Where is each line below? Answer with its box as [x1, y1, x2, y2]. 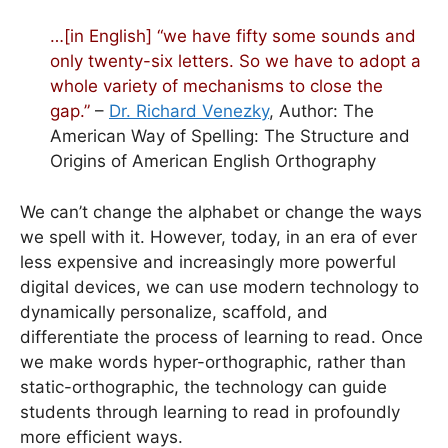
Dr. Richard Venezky [109, 101, 269, 122]
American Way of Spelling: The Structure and [50, 126, 410, 147]
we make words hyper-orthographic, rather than [20, 351, 406, 372]
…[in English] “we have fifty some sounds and [50, 26, 416, 47]
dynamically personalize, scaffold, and [20, 301, 328, 322]
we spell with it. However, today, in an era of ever [20, 226, 417, 247]
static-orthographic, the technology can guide [20, 376, 387, 397]
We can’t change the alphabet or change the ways [20, 201, 422, 222]
